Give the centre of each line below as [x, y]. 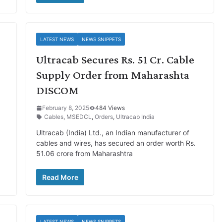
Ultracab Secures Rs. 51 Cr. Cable [115, 59]
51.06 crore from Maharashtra [84, 153]
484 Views [110, 108]
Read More [60, 177]
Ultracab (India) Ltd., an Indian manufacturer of [112, 133]
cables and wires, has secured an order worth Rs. [116, 143]
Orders [104, 117]
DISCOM [57, 90]
